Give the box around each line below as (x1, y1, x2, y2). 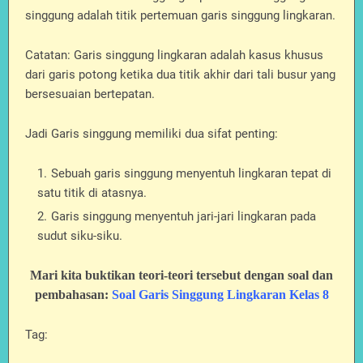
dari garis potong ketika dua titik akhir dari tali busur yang (25, 67, 335, 82)
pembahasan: (34, 288, 112, 301)
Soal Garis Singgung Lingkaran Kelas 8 (111, 288, 329, 301)
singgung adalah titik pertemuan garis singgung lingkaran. (25, 8, 335, 23)
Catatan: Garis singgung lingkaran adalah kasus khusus (25, 48, 323, 62)
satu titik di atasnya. (37, 186, 147, 200)
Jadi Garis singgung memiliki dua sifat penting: (25, 126, 278, 141)
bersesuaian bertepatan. (25, 87, 155, 101)
